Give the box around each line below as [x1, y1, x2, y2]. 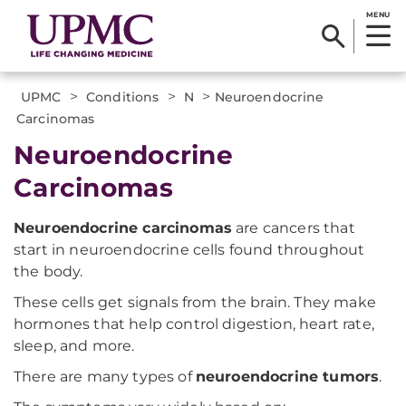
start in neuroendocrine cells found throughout [14, 241, 365, 258]
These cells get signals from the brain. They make [14, 294, 376, 311]
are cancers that [232, 219, 355, 237]
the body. [14, 263, 83, 280]
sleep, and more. [14, 337, 135, 354]
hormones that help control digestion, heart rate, [14, 315, 374, 333]
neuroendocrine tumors [195, 368, 380, 385]
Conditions [86, 89, 159, 105]
